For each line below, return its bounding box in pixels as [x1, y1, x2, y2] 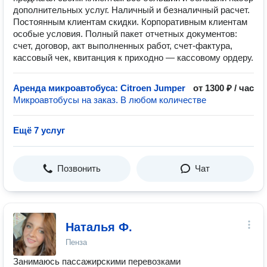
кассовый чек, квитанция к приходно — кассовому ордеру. [13, 52, 253, 63]
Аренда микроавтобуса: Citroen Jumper [13, 83, 185, 93]
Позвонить [57, 163, 101, 173]
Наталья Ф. [66, 221, 132, 234]
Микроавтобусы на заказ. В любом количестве [13, 95, 206, 105]
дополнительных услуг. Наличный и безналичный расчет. [13, 5, 250, 15]
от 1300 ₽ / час [193, 83, 254, 93]
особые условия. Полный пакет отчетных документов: [13, 29, 237, 39]
